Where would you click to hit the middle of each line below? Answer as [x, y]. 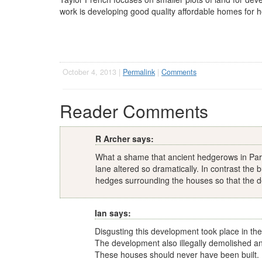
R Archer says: [125, 138]
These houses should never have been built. [177, 254]
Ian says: [113, 213]
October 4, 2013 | [93, 72]
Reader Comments [134, 111]
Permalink [139, 72]
